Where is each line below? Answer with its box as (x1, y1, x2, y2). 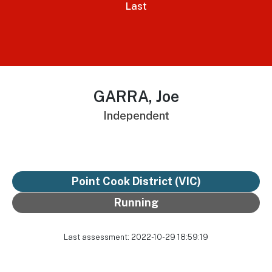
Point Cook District (71, 174, 172, 188)
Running (114, 195, 158, 209)
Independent (103, 108, 169, 122)
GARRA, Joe (93, 87, 179, 106)
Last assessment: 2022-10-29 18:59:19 (64, 232, 208, 242)
